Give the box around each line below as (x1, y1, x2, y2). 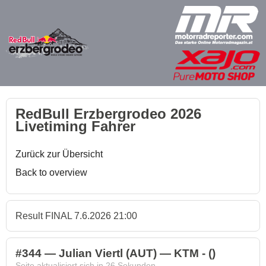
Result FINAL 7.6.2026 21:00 (15, 211, 137, 221)
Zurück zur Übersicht (15, 149, 103, 159)
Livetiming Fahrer (15, 118, 135, 134)
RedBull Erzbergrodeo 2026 (15, 106, 201, 122)
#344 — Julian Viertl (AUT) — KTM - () (15, 247, 216, 259)
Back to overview (15, 167, 87, 178)
